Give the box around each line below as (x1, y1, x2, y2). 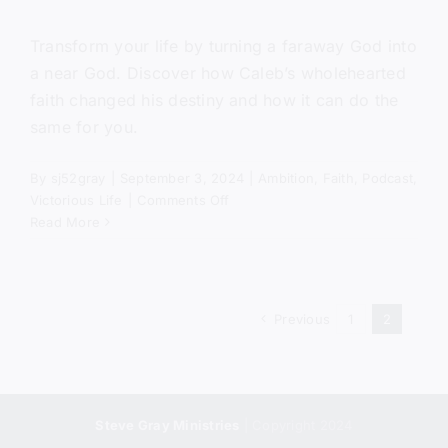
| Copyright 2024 (239, 417, 353, 434)
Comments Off (136, 192, 230, 209)
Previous (274, 311, 330, 328)
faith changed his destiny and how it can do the (30, 90, 399, 111)
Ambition (258, 170, 315, 187)
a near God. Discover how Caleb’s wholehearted (30, 63, 406, 84)
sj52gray (50, 170, 106, 187)
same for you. (30, 117, 139, 138)
